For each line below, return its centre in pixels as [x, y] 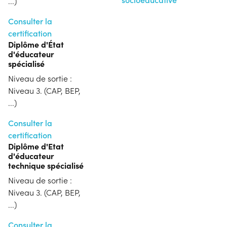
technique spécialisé [46, 165]
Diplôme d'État [36, 44]
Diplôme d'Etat [36, 146]
